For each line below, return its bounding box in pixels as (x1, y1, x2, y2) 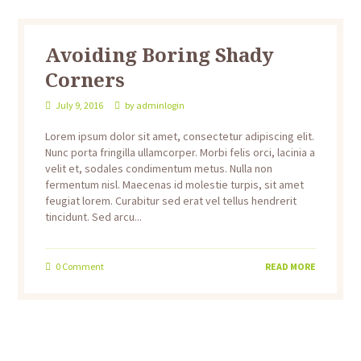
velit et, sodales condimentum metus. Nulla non (44, 161, 272, 176)
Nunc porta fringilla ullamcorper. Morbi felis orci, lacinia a (44, 145, 315, 160)
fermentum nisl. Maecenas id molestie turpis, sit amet (44, 177, 304, 193)
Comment (60, 260, 104, 273)
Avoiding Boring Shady (44, 40, 274, 68)
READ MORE (265, 260, 317, 273)
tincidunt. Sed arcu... (44, 210, 142, 225)
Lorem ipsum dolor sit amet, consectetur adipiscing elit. (44, 129, 314, 144)
